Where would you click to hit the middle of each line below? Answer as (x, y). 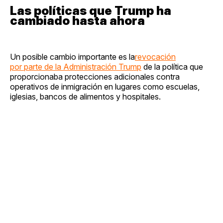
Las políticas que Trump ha (91, 11)
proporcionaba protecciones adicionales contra (95, 77)
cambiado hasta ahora (77, 21)
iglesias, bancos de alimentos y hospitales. (85, 97)
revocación (155, 57)
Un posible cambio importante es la (72, 57)
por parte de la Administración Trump (76, 67)
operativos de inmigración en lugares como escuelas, (105, 87)
